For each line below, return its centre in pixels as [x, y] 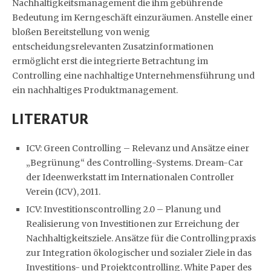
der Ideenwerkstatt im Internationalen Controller [130, 177]
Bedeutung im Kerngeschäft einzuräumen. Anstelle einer [132, 17]
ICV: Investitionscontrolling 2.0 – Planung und [123, 209]
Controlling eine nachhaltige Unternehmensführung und [133, 75]
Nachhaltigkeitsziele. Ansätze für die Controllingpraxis [141, 238]
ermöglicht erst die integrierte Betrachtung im [110, 61]
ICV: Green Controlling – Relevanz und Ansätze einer [138, 148]
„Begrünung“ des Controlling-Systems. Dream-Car [135, 162]
